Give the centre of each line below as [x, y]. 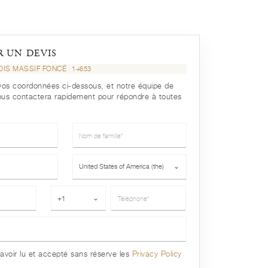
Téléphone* [73, 192]
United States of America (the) [121, 167]
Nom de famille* [105, 129]
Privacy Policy [157, 254]
